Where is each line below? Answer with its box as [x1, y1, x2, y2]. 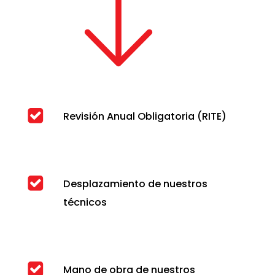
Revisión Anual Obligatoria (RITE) [63, 109, 227, 124]
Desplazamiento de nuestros [63, 177, 207, 192]
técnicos [63, 195, 107, 210]
